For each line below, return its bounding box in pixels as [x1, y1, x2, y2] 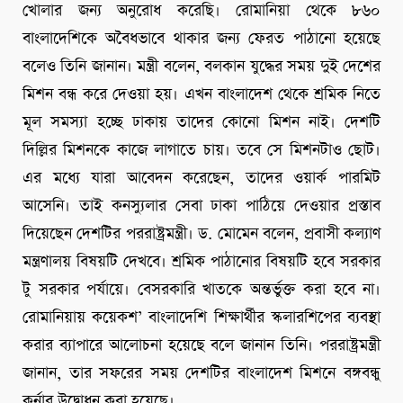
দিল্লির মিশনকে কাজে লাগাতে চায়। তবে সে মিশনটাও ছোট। [22, 139, 381, 162]
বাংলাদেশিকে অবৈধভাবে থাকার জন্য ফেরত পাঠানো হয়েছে [22, 28, 381, 50]
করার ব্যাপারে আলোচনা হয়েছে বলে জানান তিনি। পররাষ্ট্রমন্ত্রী [22, 335, 381, 357]
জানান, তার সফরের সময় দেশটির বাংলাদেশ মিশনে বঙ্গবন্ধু [22, 363, 381, 385]
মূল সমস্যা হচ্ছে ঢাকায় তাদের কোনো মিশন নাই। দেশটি [22, 112, 381, 134]
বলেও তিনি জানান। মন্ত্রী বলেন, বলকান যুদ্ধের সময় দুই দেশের [22, 56, 381, 78]
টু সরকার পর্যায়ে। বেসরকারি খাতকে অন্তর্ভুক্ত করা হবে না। [22, 279, 381, 301]
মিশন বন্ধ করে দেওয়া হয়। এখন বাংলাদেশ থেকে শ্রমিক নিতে [22, 84, 381, 106]
